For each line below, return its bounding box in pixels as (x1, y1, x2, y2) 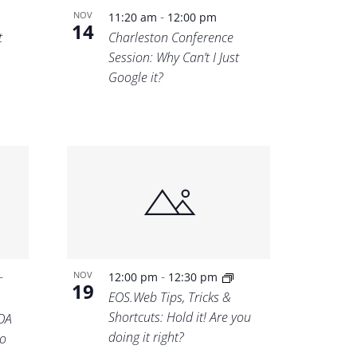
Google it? (108, 68, 164, 86)
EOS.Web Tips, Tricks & (108, 288, 232, 307)
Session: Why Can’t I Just (108, 48, 240, 66)
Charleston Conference (108, 28, 234, 46)
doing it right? (108, 328, 185, 347)
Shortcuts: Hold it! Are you (108, 308, 252, 327)
